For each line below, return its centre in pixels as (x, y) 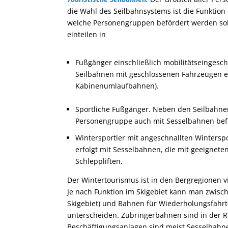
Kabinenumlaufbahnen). (117, 85)
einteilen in (87, 34)
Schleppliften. (99, 161)
